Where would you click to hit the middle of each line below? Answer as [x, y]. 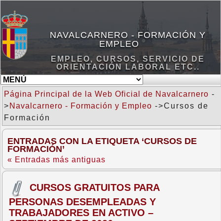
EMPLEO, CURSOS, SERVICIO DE [128, 59]
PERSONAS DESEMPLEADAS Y [82, 202]
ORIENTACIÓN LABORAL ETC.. [128, 67]
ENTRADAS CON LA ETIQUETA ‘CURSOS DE [102, 141]
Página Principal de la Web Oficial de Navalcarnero [106, 94]
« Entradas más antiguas [56, 160]
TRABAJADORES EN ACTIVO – [81, 213]
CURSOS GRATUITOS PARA [94, 187]
